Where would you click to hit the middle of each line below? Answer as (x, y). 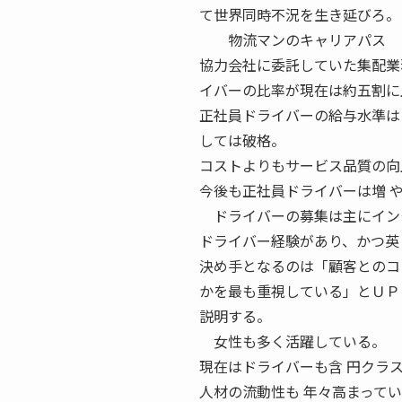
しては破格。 (242, 140)
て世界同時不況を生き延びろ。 (300, 14)
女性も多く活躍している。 (293, 341)
